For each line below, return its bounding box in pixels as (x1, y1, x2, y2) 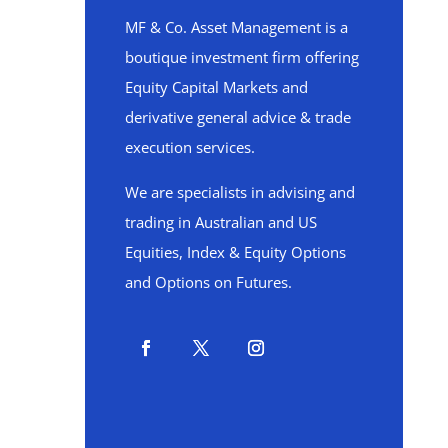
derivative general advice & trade (124, 106, 351, 127)
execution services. (124, 136, 255, 157)
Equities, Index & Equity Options (124, 241, 346, 262)
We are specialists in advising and (124, 181, 355, 202)
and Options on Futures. (124, 271, 292, 292)
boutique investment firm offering (124, 46, 359, 67)
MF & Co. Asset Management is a (124, 16, 348, 37)
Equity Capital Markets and (124, 76, 308, 97)
